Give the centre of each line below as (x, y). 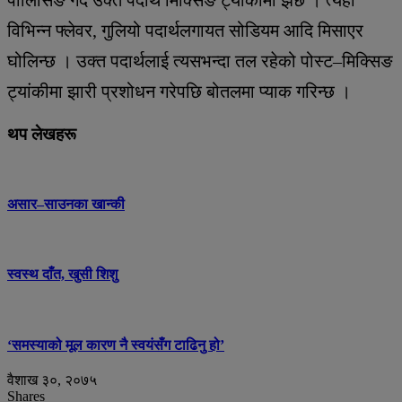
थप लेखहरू (42, 134)
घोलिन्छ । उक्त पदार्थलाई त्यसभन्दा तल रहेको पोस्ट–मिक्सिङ (200, 61)
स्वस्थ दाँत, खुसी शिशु (62, 275)
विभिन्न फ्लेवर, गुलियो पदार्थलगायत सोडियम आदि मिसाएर (185, 30)
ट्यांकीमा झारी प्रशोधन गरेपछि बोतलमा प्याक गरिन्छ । (179, 91)
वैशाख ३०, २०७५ (52, 380)
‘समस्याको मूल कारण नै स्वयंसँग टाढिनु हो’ (116, 345)
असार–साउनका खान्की (66, 204)
